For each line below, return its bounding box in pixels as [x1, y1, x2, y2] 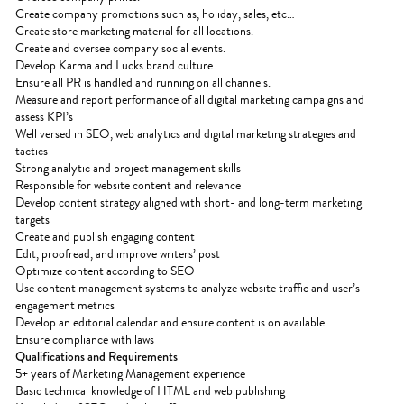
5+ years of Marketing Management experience [15, 364, 245, 383]
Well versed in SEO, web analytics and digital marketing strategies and [15, 124, 356, 143]
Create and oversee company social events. [15, 39, 225, 58]
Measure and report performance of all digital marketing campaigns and [15, 90, 364, 109]
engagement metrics [15, 296, 115, 315]
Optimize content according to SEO [15, 262, 195, 280]
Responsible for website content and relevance [15, 176, 241, 195]
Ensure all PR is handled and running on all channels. [15, 73, 271, 92]
